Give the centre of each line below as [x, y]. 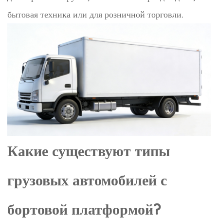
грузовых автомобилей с [87, 180]
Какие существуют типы [89, 151]
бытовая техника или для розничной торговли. [95, 14]
